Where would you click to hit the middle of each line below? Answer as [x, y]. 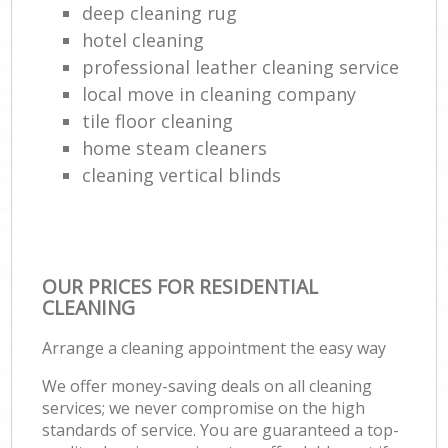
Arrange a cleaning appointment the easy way [214, 347]
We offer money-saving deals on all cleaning [207, 385]
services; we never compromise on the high [204, 407]
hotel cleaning [143, 39]
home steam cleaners [175, 147]
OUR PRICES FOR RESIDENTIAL [180, 286]
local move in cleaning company [219, 93]
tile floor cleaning [158, 120]
